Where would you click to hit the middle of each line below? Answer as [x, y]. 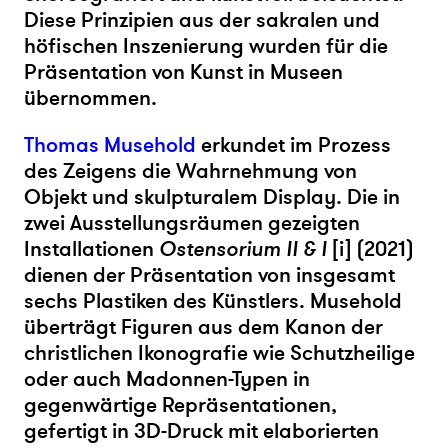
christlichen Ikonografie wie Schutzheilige [219, 353]
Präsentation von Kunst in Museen [183, 72]
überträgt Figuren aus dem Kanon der [203, 327]
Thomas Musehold [110, 145]
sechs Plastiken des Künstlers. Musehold [213, 301]
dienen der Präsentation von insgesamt [209, 275]
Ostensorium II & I [245, 249]
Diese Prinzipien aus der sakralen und [202, 20]
